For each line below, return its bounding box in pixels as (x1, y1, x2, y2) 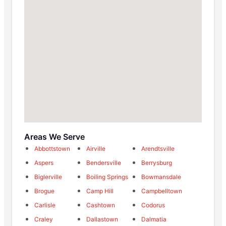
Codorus (141, 201, 165, 209)
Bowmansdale (141, 173, 181, 181)
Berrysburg (141, 158, 172, 166)
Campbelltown (141, 187, 182, 195)
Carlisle (34, 201, 55, 209)
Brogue (34, 187, 54, 195)
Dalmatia (141, 215, 166, 223)
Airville (86, 144, 106, 152)
